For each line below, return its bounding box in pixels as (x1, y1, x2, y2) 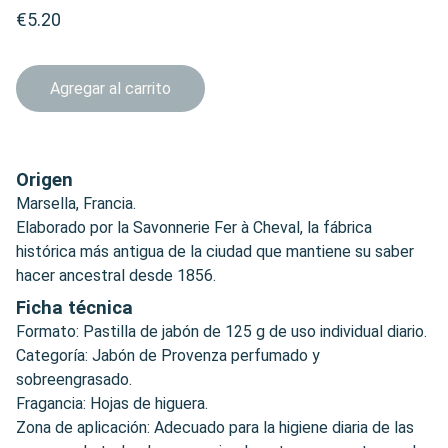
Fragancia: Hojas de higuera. (16, 393, 208, 413)
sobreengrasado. (16, 369, 132, 389)
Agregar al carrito (50, 78, 171, 98)
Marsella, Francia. (16, 193, 136, 213)
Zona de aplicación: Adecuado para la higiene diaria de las (16, 417, 414, 437)
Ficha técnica (16, 296, 133, 319)
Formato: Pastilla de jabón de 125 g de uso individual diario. (16, 321, 427, 341)
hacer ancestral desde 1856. (16, 265, 216, 285)
